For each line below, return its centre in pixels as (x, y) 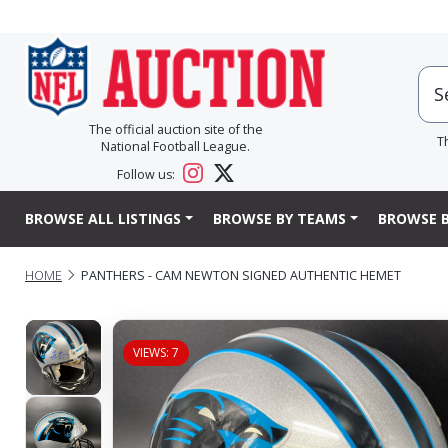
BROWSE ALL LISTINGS (103, 219)
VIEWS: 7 (155, 352)
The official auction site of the (175, 130)
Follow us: (148, 175)
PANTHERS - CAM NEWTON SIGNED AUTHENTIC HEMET (241, 275)
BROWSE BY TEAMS (279, 219)
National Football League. (175, 147)
